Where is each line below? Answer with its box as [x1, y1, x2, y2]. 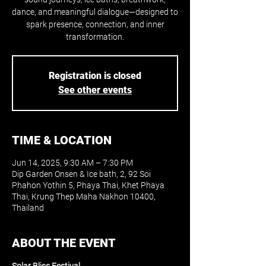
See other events [58, 84, 132, 96]
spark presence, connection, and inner [26, 20, 164, 29]
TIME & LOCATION [12, 133, 112, 147]
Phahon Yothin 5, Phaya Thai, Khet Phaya [12, 180, 164, 190]
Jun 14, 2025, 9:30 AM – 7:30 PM [12, 158, 133, 167]
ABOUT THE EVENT [12, 236, 116, 250]
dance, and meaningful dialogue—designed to [12, 7, 178, 17]
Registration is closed [49, 70, 141, 81]
